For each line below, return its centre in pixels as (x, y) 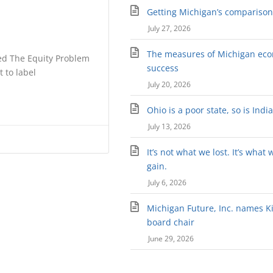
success (163, 68)
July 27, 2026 (169, 29)
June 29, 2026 (171, 239)
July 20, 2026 (169, 85)
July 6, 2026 (167, 183)
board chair (171, 222)
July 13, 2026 (169, 127)
